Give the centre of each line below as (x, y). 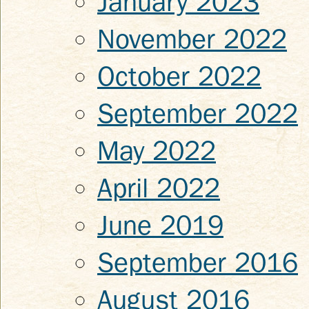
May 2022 (157, 151)
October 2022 (179, 77)
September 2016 (198, 263)
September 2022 (198, 114)
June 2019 (160, 226)
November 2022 (192, 39)
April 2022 (159, 188)
